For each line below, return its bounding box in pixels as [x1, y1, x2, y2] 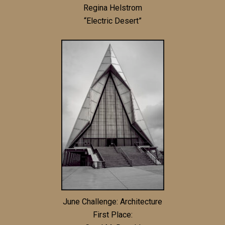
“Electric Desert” [83, 16, 142, 26]
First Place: [92, 209, 133, 219]
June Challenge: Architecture [63, 196, 162, 206]
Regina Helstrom [83, 3, 142, 13]
